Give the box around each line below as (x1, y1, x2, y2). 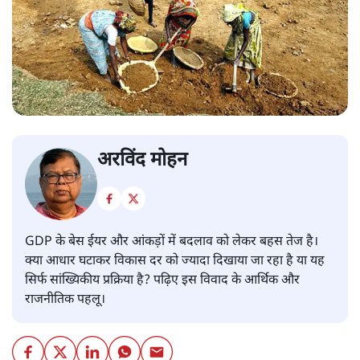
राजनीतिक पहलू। (25, 292, 105, 309)
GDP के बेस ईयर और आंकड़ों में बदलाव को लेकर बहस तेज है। (25, 234, 318, 252)
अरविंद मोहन (97, 148, 187, 174)
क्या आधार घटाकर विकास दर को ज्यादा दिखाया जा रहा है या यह (25, 253, 325, 271)
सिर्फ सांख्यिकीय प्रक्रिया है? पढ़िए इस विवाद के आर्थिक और (25, 272, 300, 290)
